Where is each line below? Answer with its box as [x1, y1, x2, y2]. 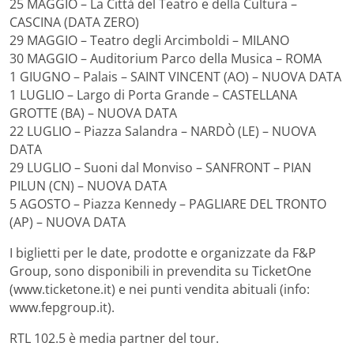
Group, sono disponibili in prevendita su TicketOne [9, 262, 311, 280]
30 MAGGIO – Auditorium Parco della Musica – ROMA [9, 49, 322, 67]
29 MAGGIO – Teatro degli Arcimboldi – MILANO [9, 31, 289, 49]
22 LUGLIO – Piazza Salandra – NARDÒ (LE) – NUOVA [9, 122, 316, 140]
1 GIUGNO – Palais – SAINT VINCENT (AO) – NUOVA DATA [9, 67, 341, 85]
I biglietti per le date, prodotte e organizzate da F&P [9, 243, 316, 262]
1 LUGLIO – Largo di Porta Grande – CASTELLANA [9, 85, 297, 104]
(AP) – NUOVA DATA [9, 213, 126, 231]
